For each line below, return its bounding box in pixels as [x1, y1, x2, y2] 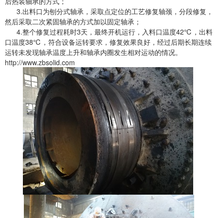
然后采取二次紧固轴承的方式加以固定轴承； [5, 17, 141, 26]
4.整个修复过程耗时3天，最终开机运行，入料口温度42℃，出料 [5, 27, 213, 36]
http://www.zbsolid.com [5, 57, 75, 67]
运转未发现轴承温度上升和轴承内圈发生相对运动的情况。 [5, 47, 182, 57]
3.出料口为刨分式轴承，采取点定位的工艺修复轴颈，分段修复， [5, 6, 213, 16]
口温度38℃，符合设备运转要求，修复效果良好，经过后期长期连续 [5, 37, 212, 47]
